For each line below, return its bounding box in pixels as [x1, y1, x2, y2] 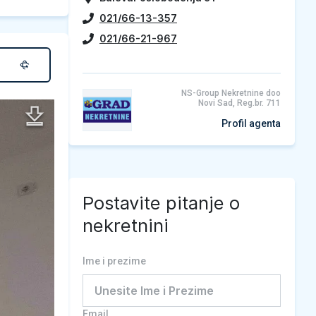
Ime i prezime [83, 255, 146, 267]
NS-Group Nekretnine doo [181, 88, 281, 98]
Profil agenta [221, 118, 281, 129]
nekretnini [83, 214, 169, 236]
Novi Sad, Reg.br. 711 [198, 98, 281, 108]
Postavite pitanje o [83, 192, 240, 214]
